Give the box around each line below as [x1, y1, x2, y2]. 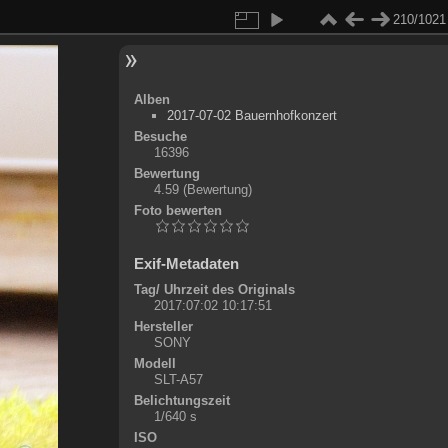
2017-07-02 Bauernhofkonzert [166, 108, 337, 123]
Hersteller [133, 319, 193, 334]
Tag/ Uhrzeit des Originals [133, 282, 295, 297]
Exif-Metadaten [133, 255, 239, 272]
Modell [133, 356, 176, 371]
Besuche [133, 129, 187, 144]
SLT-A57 [153, 372, 203, 387]
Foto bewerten [133, 203, 222, 218]
